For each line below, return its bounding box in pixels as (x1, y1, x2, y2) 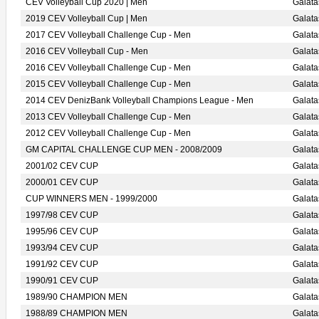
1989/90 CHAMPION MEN (26, 292, 127, 302)
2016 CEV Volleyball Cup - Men (26, 46, 148, 56)
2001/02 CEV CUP (26, 161, 98, 171)
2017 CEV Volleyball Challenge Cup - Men (26, 30, 191, 40)
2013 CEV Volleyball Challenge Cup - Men (26, 112, 191, 122)
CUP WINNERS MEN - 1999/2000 (26, 194, 157, 204)
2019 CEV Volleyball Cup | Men (26, 14, 147, 23)
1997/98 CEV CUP (26, 210, 98, 220)
